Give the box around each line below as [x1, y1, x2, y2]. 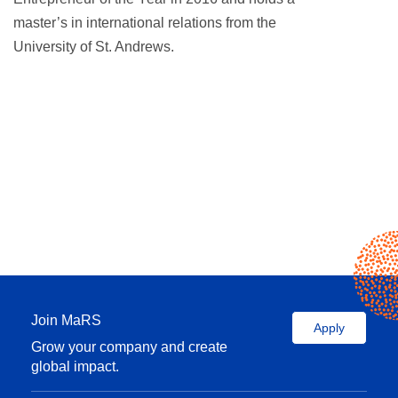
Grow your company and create [31, 339, 227, 354]
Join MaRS [31, 313, 101, 328]
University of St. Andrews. [13, 39, 174, 54]
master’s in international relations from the [13, 15, 276, 30]
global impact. [31, 359, 119, 374]
